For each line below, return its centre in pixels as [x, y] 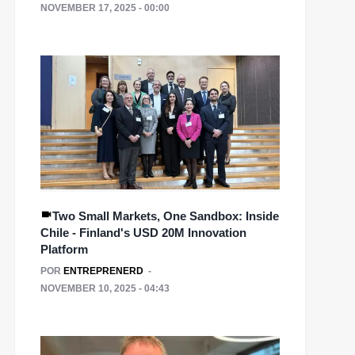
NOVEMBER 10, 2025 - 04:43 [105, 288]
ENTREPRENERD [103, 271]
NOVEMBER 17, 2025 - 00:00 [105, 8]
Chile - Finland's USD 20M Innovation [143, 232]
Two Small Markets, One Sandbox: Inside [166, 216]
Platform [64, 249]
